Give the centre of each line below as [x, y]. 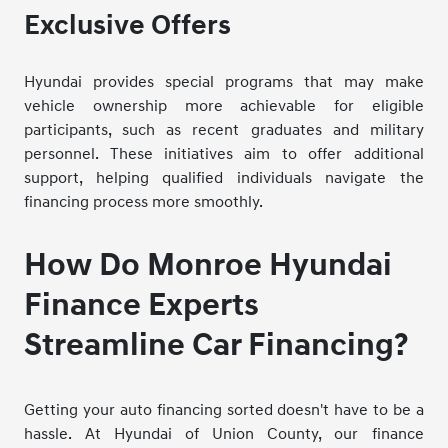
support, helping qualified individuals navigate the [224, 177]
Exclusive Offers [128, 25]
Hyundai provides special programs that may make [224, 81]
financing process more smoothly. [144, 201]
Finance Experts [142, 305]
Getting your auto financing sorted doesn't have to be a [224, 409]
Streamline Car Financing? [216, 345]
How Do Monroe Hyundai [208, 265]
